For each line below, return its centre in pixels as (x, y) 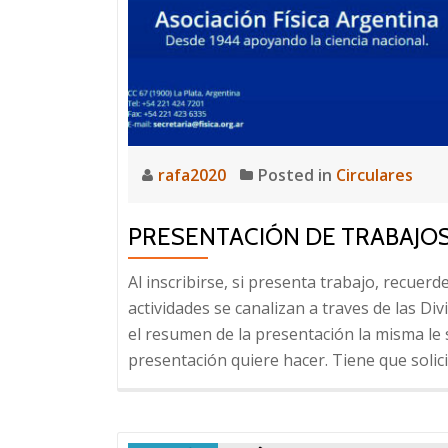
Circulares (374, 175)
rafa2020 (194, 175)
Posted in (297, 175)
